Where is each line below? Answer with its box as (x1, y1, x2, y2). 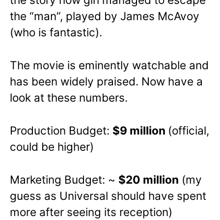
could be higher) (10, 140, 94, 154)
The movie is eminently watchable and (10, 58, 209, 72)
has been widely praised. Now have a (10, 75, 203, 88)
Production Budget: (10, 124, 112, 137)
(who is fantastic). (10, 26, 102, 39)
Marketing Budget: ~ (10, 173, 118, 187)
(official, (168, 124, 209, 137)
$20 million (118, 173, 179, 187)
